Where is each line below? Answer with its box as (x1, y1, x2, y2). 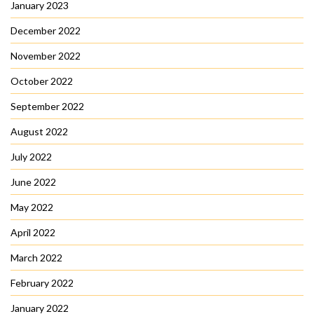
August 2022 (11, 125, 68, 138)
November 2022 (11, 50, 81, 62)
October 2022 (11, 75, 73, 88)
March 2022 (11, 252, 62, 264)
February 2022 (11, 277, 74, 289)
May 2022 (11, 201, 53, 214)
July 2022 (11, 151, 52, 163)
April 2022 (11, 226, 55, 239)
